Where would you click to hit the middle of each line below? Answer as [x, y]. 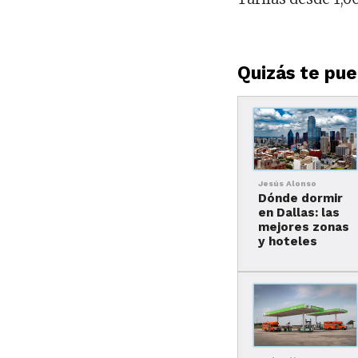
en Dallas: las [299, 213]
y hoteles [288, 242]
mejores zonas [304, 227]
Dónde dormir [301, 199]
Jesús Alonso [288, 184]
